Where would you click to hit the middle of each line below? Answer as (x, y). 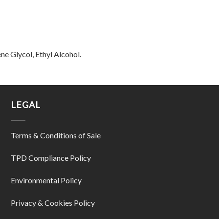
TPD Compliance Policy (51, 158)
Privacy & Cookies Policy (53, 202)
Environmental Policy (46, 180)
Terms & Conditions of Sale (56, 135)
